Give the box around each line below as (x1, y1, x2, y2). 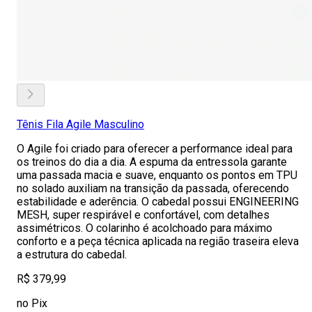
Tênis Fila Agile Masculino (17, 118, 144, 131)
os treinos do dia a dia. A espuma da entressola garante (17, 155, 287, 169)
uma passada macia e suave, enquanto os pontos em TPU (17, 169, 297, 182)
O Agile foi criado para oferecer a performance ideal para (17, 142, 292, 155)
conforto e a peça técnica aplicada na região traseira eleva (17, 235, 299, 248)
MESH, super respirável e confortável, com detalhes (17, 208, 270, 221)
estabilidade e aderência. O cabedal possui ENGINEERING (17, 195, 299, 208)
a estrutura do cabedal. (17, 248, 127, 261)
